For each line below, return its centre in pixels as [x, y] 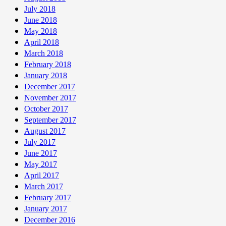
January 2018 [46, 75]
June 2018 [41, 20]
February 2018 [48, 64]
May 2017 [41, 164]
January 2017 [46, 208]
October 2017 [46, 108]
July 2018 [40, 9]
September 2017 [50, 120]
